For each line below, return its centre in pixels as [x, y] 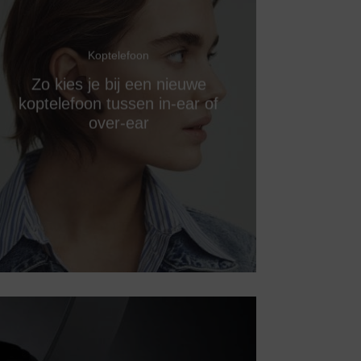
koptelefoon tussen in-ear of [119, 104]
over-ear [118, 123]
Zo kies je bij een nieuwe [118, 84]
